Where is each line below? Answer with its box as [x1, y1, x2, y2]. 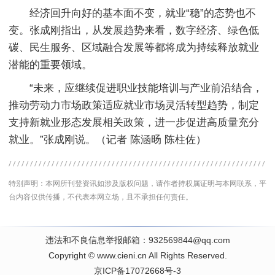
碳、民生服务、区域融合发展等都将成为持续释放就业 [9, 42, 259, 53]
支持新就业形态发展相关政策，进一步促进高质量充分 [9, 117, 259, 128]
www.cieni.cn [96, 250, 147, 260]
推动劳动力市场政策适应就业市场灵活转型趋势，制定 [9, 99, 259, 111]
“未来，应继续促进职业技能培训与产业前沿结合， [9, 82, 263, 94]
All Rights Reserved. [146, 250, 227, 260]
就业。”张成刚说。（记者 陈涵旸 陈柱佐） [9, 134, 206, 145]
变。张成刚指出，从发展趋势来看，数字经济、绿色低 [9, 25, 259, 36]
